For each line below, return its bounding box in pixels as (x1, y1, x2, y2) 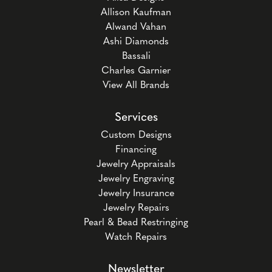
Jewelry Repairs (103, 203, 169, 214)
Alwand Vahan (106, 22, 166, 33)
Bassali (121, 52, 151, 62)
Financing (115, 145, 157, 155)
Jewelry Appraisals (97, 160, 175, 170)
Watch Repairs (105, 233, 167, 243)
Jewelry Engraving (98, 174, 174, 185)
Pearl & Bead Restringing (84, 218, 188, 228)
